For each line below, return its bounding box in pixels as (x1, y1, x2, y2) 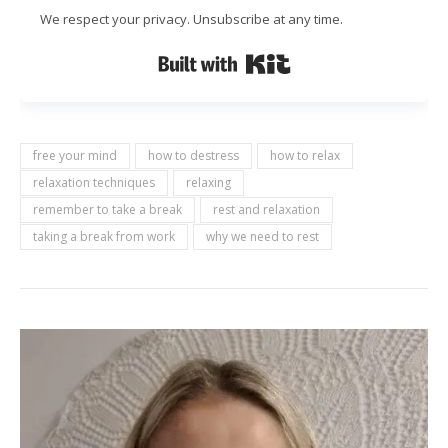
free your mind (33, 147, 117, 165)
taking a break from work (33, 228, 175, 246)
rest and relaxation (213, 201, 320, 219)
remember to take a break (33, 201, 182, 219)
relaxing (186, 174, 231, 192)
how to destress (148, 147, 239, 165)
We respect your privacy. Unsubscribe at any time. (40, 10, 343, 29)
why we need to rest (206, 228, 319, 246)
